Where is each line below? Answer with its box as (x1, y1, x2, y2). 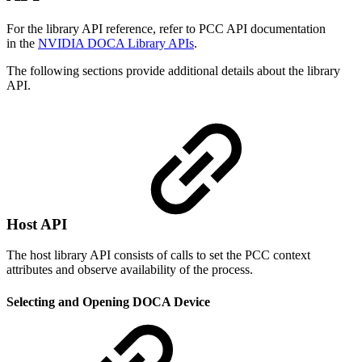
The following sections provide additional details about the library (6, 63, 340, 78)
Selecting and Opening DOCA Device (6, 294, 210, 309)
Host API (6, 215, 75, 233)
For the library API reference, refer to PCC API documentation (6, 21, 326, 36)
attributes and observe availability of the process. (6, 263, 253, 277)
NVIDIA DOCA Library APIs (38, 36, 194, 50)
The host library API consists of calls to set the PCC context (6, 248, 310, 263)
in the (6, 36, 38, 50)
